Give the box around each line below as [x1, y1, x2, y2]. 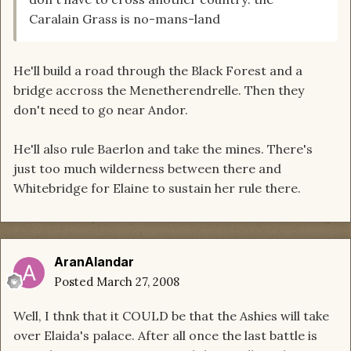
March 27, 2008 [96, 274, 179, 290]
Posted [54, 274, 96, 290]
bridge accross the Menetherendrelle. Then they [13, 82, 304, 99]
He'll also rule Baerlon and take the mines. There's [13, 141, 313, 157]
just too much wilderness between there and [13, 161, 281, 177]
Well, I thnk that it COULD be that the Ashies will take [13, 308, 329, 324]
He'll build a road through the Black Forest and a [13, 63, 302, 79]
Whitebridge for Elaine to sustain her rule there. [13, 180, 301, 197]
